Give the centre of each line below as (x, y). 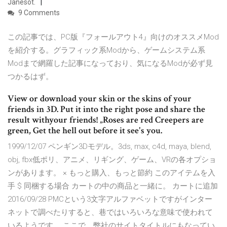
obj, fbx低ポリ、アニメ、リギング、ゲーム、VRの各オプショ (112, 160)
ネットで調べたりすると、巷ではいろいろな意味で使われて (110, 213)
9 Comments (38, 13)
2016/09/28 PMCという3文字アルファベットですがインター (110, 199)
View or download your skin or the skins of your (100, 99)
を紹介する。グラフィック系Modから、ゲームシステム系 (106, 50)
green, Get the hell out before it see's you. (85, 131)
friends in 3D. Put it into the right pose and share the (106, 109)
